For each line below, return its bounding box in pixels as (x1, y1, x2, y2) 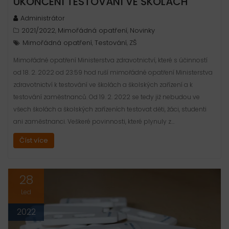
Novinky (130, 26, 155, 36)
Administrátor (20, 13, 65, 24)
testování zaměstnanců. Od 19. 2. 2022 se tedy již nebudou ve (13, 93, 200, 102)
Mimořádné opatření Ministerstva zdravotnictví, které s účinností (13, 56, 208, 65)
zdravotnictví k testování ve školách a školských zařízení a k (13, 80, 193, 89)
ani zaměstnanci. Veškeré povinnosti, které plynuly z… (13, 117, 174, 126)
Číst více (19, 135, 48, 146)
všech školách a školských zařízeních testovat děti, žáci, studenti (13, 105, 207, 114)
